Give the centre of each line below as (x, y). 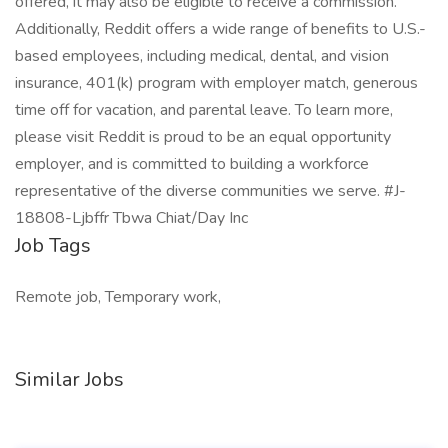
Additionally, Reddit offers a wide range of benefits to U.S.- (220, 29)
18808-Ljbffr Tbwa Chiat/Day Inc (131, 218)
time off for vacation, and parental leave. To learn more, (204, 110)
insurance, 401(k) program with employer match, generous (216, 83)
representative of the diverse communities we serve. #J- (210, 191)
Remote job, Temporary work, (118, 297)
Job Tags (53, 245)
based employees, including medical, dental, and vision (202, 56)
